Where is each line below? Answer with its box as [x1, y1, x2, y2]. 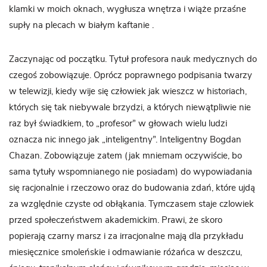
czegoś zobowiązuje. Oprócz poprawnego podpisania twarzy [9, 70, 252, 80]
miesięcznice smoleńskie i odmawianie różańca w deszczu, [9, 247, 242, 257]
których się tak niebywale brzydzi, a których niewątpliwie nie [9, 103, 251, 112]
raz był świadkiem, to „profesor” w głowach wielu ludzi [9, 119, 227, 128]
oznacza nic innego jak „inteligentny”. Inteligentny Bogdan [9, 135, 241, 144]
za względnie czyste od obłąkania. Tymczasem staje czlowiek [9, 199, 254, 209]
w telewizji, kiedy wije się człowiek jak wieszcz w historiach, [9, 86, 247, 96]
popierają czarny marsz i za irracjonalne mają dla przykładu [9, 231, 243, 241]
